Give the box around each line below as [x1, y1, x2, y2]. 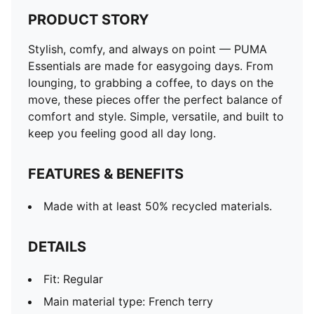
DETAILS [28, 238, 86, 255]
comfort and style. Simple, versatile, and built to [28, 109, 284, 123]
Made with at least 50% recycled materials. [43, 199, 272, 213]
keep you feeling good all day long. [28, 126, 216, 140]
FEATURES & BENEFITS [28, 165, 184, 182]
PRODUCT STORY [28, 11, 149, 28]
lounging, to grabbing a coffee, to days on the [28, 76, 273, 90]
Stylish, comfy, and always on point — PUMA [28, 42, 267, 56]
